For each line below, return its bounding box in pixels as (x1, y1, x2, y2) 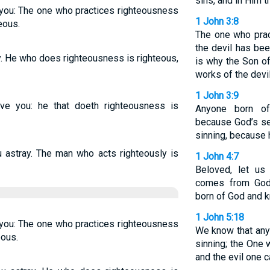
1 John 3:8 (195, 16, 239, 27)
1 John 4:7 (195, 151, 239, 162)
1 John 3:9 (195, 90, 239, 101)
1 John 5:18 (195, 212, 244, 223)
